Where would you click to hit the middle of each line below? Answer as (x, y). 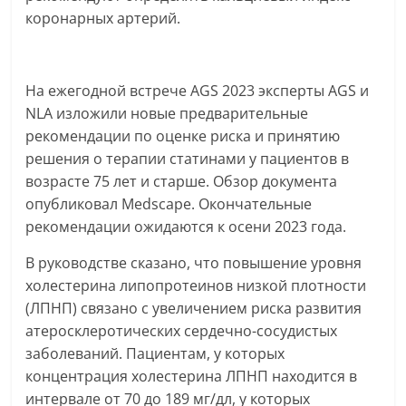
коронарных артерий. (103, 18)
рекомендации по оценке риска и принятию (183, 136)
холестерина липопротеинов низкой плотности (196, 285)
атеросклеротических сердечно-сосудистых (182, 331)
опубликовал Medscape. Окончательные (169, 204)
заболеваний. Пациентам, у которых (155, 353)
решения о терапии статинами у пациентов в (188, 159)
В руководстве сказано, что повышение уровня (194, 263)
